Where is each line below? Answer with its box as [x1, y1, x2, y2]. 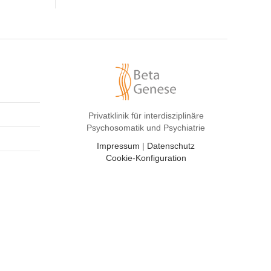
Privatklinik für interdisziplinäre [88, 111, 204, 121]
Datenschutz [147, 141, 195, 151]
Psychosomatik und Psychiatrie [87, 123, 205, 133]
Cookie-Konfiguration [105, 153, 186, 163]
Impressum [97, 141, 140, 151]
